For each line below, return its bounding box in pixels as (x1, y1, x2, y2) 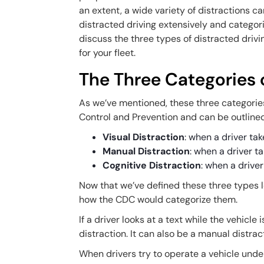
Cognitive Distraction (103, 159, 202, 171)
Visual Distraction (103, 131, 185, 143)
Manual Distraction (103, 145, 190, 157)
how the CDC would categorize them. (79, 193, 238, 206)
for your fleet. (79, 47, 138, 59)
